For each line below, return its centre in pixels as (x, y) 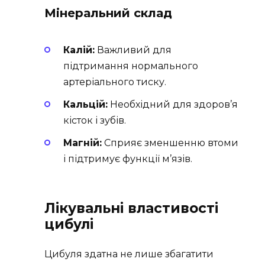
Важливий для (133, 50)
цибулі (69, 224)
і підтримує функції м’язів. (128, 159)
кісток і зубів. (95, 120)
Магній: (83, 143)
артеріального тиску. (115, 82)
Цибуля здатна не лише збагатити (129, 254)
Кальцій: (85, 104)
